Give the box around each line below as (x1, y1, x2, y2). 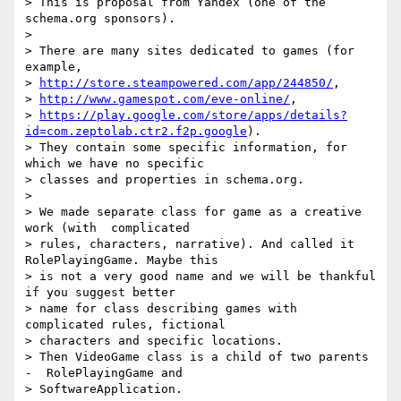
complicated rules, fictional (25, 318, 226, 332)
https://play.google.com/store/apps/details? (39, 108, 347, 123)
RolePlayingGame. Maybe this (25, 253, 218, 268)
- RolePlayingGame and (25, 366, 183, 380)
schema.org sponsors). (25, 12, 175, 26)
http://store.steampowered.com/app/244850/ (39, 76, 333, 90)
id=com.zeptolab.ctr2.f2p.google (25, 124, 247, 139)
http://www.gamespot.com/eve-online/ (39, 92, 290, 107)
